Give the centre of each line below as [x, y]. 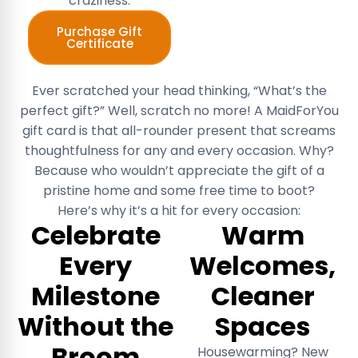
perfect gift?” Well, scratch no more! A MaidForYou [179, 110]
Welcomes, [263, 265]
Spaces [263, 326]
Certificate [99, 43]
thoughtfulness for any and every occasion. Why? [179, 150]
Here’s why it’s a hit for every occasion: [179, 210]
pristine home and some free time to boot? [179, 190]
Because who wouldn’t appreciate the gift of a [179, 170]
